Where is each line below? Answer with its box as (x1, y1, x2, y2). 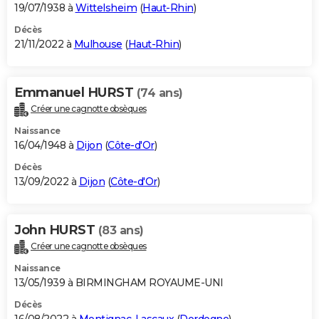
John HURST (14, 222, 98, 239)
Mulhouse (73, 38, 122, 51)
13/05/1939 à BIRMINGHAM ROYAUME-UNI (14, 276, 224, 290)
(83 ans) (98, 224, 144, 238)
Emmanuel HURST (14, 85, 137, 101)
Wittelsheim (75, 1, 137, 15)
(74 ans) (136, 86, 183, 100)
